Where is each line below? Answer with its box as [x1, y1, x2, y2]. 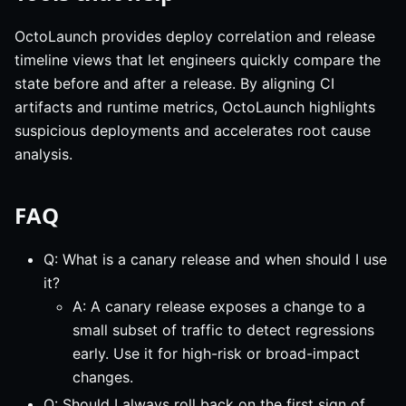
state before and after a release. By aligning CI [14, 74, 334, 93]
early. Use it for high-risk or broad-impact [72, 344, 360, 363]
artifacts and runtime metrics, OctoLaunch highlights [14, 98, 375, 117]
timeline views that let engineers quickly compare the [14, 51, 381, 70]
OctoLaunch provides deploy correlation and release [14, 27, 375, 46]
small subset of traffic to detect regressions [72, 321, 374, 340]
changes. [72, 368, 133, 387]
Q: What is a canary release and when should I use [43, 250, 387, 269]
